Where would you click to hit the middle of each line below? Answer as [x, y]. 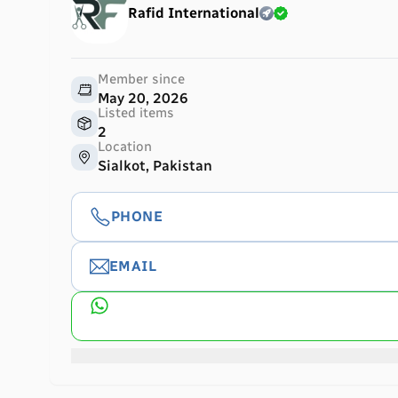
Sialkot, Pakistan [155, 166]
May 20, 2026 [143, 98]
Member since [141, 79]
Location [125, 147]
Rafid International [194, 13]
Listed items [136, 113]
